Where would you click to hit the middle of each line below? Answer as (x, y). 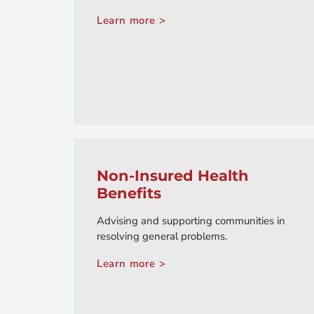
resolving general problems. (162, 237)
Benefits (129, 193)
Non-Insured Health (173, 176)
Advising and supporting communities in (191, 221)
